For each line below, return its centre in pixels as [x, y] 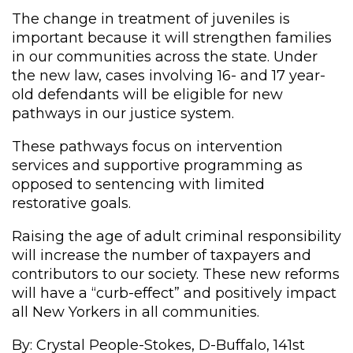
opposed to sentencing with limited [138, 184]
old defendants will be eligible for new [147, 94]
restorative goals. [71, 203]
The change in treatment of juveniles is [151, 19]
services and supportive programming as [157, 165]
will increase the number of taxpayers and [162, 255]
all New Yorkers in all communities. [136, 312]
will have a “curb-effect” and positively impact [174, 293]
